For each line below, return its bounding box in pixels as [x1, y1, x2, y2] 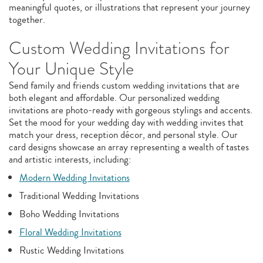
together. [9, 12, 45, 27]
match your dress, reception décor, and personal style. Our [9, 127, 238, 142]
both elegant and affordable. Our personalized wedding [9, 90, 220, 105]
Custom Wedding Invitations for [9, 36, 230, 60]
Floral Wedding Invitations [19, 225, 122, 240]
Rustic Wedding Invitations [19, 243, 124, 258]
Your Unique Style [9, 56, 134, 81]
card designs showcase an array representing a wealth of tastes [9, 140, 249, 154]
